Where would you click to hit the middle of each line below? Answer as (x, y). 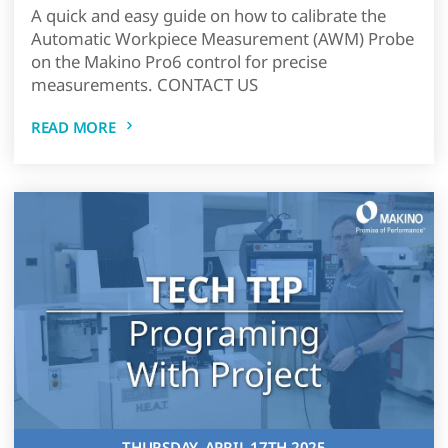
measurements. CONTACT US (144, 84)
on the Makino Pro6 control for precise (178, 61)
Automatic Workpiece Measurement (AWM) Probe (222, 38)
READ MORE (73, 127)
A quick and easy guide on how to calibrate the (208, 15)
